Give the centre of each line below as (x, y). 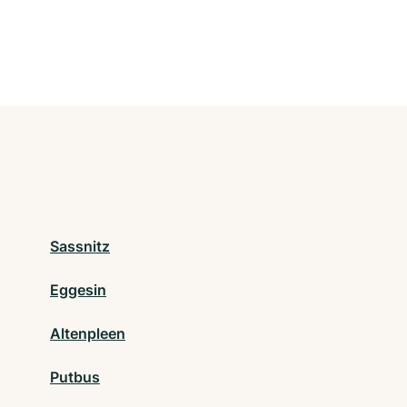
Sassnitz (80, 247)
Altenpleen (88, 334)
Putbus (75, 377)
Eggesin (78, 290)
